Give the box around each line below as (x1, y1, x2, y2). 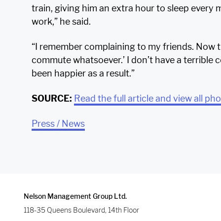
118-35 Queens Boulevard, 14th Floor (24, 205, 139, 214)
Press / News (32, 118, 85, 129)
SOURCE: (32, 93, 72, 104)
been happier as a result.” (32, 68, 135, 78)
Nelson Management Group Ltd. (24, 191, 127, 200)
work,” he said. (32, 16, 91, 27)
